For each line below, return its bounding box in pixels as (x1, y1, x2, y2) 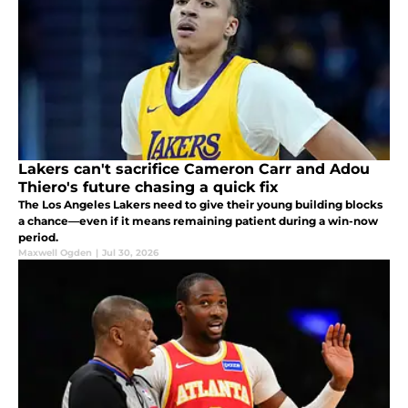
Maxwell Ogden (18, 247, 92, 260)
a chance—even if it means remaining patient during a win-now (18, 214, 378, 229)
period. (18, 230, 58, 245)
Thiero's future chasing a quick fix (18, 178, 279, 197)
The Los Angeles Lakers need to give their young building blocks (18, 198, 382, 212)
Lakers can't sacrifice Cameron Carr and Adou (18, 160, 370, 178)
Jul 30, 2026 (102, 247, 158, 260)
